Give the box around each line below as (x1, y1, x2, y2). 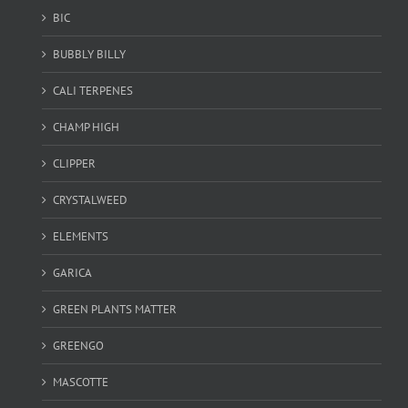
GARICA (52, 265, 92, 281)
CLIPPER (52, 156, 96, 172)
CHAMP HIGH (52, 119, 119, 136)
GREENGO (52, 338, 104, 354)
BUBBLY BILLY (52, 46, 126, 63)
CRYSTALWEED (52, 192, 127, 209)
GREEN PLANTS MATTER (52, 301, 177, 318)
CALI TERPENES (52, 83, 133, 99)
